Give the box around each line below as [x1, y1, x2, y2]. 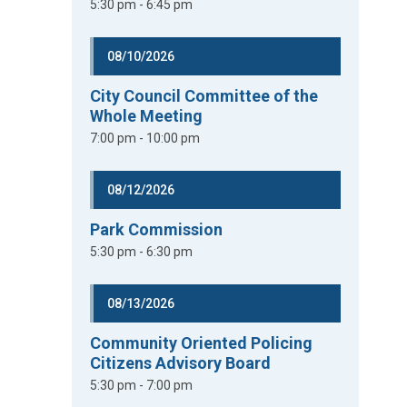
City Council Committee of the [90, 86, 319, 105]
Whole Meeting [90, 106, 203, 125]
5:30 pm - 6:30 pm [90, 244, 194, 259]
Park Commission [90, 220, 223, 239]
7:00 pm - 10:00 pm [90, 131, 201, 145]
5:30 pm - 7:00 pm [90, 378, 194, 392]
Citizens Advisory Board [90, 353, 272, 372]
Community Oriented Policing [90, 333, 313, 352]
